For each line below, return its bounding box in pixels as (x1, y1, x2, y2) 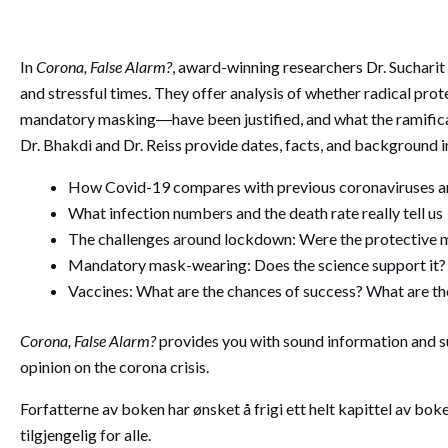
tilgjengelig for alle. (20, 425, 154, 444)
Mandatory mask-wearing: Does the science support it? (68, 255, 446, 274)
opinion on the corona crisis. (20, 357, 209, 376)
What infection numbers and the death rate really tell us (68, 203, 443, 222)
